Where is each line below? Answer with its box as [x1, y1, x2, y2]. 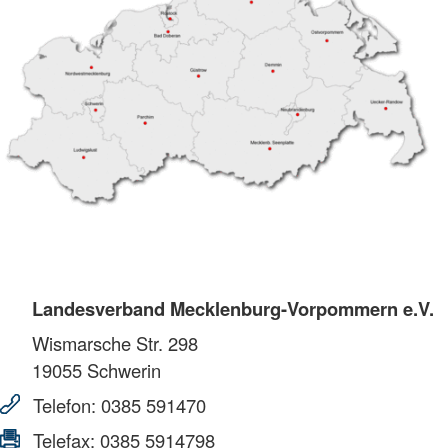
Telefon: [28, 391, 101, 418]
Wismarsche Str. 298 [32, 329, 198, 356]
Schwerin [82, 356, 161, 383]
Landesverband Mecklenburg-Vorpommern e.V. [32, 294, 434, 322]
